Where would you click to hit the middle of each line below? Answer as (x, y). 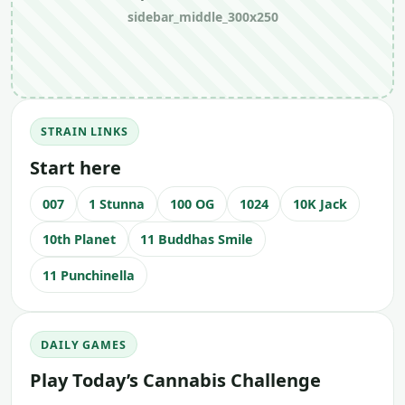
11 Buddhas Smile (197, 240)
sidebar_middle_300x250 (202, 16)
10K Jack (320, 203)
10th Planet (79, 240)
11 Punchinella (88, 275)
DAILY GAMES (84, 344)
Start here (75, 167)
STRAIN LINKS (85, 132)
